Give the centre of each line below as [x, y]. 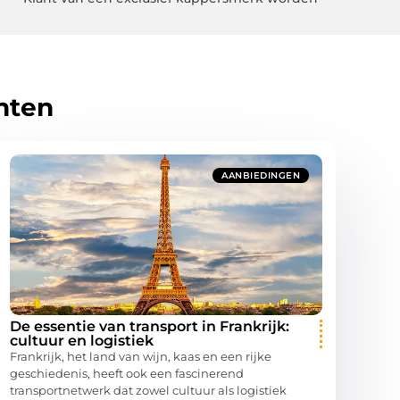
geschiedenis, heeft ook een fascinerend [127, 374]
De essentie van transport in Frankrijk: [150, 327]
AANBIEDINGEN [261, 176]
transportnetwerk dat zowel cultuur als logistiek [148, 391]
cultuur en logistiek [82, 341]
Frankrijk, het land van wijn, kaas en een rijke [141, 357]
